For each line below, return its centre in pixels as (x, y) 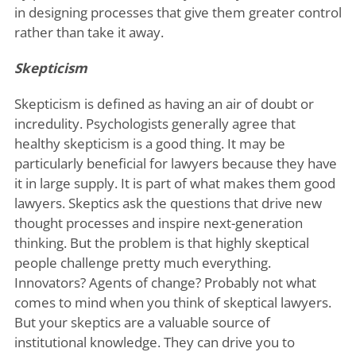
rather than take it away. (89, 32)
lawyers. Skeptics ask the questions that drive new (168, 203)
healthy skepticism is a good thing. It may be (149, 143)
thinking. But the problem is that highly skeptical (161, 243)
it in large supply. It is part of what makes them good (174, 183)
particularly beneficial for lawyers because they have (175, 163)
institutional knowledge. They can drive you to (154, 342)
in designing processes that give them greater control (178, 12)
